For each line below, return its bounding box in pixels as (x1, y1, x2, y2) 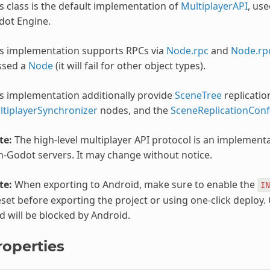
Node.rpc (166, 43, 209, 57)
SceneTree (174, 88, 222, 102)
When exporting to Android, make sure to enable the (11, 177, 257, 191)
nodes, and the (97, 103, 171, 117)
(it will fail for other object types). (52, 58, 206, 72)
